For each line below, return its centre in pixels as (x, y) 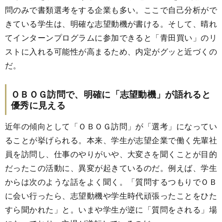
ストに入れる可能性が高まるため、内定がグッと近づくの (111, 51)
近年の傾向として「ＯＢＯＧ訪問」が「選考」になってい (111, 126)
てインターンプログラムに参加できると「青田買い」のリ (111, 37)
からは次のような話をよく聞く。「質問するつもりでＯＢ (111, 181)
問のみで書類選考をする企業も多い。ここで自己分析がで (111, 9)
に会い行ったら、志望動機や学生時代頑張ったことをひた (111, 195)
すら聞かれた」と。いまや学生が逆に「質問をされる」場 (111, 209)
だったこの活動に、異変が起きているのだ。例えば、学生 (111, 167)
